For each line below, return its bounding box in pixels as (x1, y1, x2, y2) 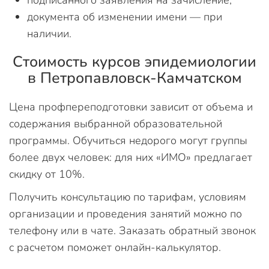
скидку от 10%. (9, 167, 85, 181)
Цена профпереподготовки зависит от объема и (9, 100, 253, 114)
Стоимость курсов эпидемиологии (13, 52, 256, 72)
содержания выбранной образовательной (9, 116, 222, 131)
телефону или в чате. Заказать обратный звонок (9, 223, 256, 238)
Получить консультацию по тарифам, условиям (9, 190, 246, 204)
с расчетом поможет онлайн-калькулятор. (9, 240, 221, 255)
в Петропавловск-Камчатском (27, 68, 242, 88)
